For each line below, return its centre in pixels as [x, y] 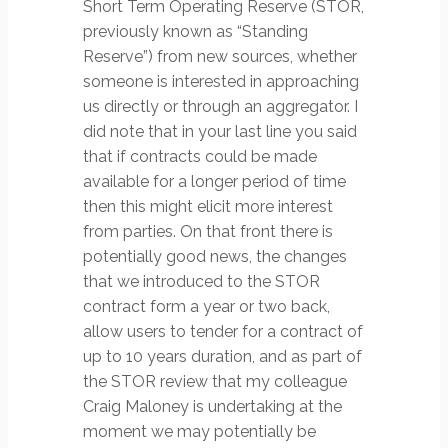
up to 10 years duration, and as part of [222, 356]
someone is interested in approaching [221, 81]
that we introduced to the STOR [201, 281]
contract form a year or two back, [206, 306]
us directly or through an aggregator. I [220, 106]
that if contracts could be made [200, 156]
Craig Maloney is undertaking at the [212, 406]
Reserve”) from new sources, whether [220, 56]
